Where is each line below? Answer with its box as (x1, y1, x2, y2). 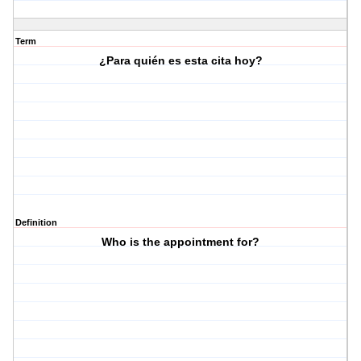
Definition (15, 218, 57, 228)
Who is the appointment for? (102, 235, 260, 249)
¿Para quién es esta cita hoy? (98, 54, 263, 68)
